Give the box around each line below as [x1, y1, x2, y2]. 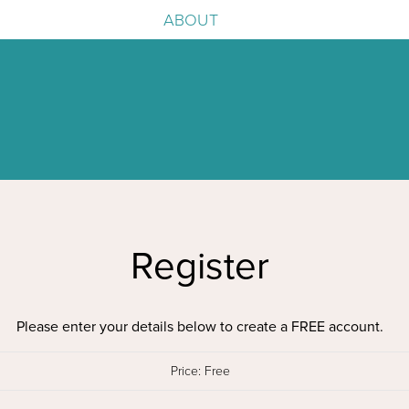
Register [131, 243, 269, 290]
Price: [170, 363, 201, 380]
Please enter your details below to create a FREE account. [16, 318, 383, 337]
